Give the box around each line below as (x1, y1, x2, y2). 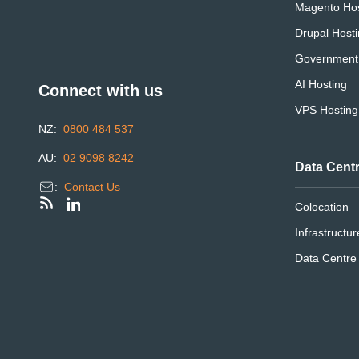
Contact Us (64, 180, 120, 194)
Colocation (294, 200, 349, 214)
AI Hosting (294, 78, 347, 91)
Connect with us (38, 82, 163, 100)
